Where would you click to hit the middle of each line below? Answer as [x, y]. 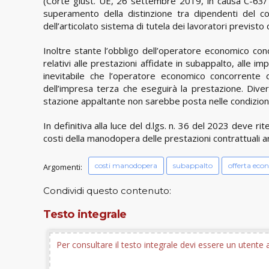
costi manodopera [126, 165]
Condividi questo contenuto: [107, 190]
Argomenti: [63, 167]
